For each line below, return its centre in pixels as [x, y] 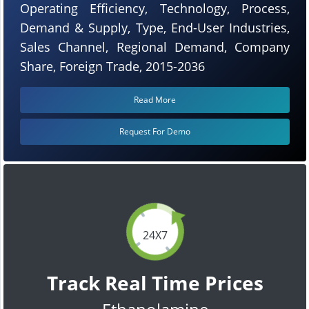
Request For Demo [155, 131]
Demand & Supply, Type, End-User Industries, [155, 27]
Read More [155, 99]
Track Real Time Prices [155, 282]
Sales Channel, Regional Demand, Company [155, 47]
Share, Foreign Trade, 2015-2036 [112, 66]
